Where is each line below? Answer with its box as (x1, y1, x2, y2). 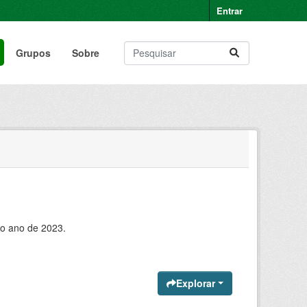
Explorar (176, 276, 216, 290)
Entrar (217, 4, 243, 17)
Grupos (15, 45, 51, 60)
